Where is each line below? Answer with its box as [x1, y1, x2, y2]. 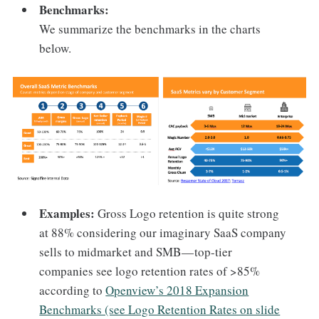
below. [39, 40, 72, 57]
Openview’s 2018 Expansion [105, 282, 249, 299]
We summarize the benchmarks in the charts [39, 21, 261, 38]
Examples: [39, 204, 98, 223]
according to [39, 282, 106, 299]
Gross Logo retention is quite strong [98, 205, 280, 222]
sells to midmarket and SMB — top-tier [39, 244, 233, 261]
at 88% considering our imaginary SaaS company [39, 224, 287, 241]
